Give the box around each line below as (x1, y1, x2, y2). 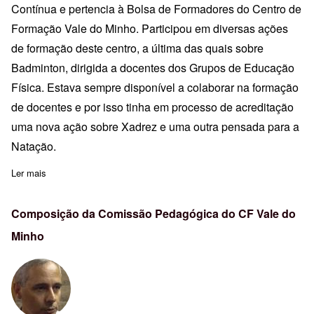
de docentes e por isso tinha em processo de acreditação (11, 98, 294, 115)
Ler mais (11, 165, 46, 179)
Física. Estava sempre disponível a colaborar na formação (11, 78, 299, 95)
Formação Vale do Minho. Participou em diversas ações (11, 20, 288, 36)
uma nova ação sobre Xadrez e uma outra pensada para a (11, 118, 299, 135)
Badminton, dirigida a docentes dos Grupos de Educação (11, 59, 294, 76)
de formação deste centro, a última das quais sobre (11, 39, 264, 56)
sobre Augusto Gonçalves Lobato (46, 165, 182, 179)
